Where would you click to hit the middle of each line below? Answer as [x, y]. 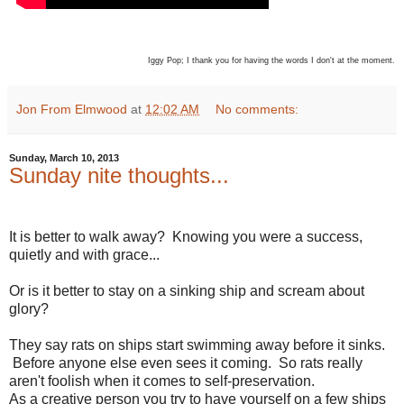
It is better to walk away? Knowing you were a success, [186, 236]
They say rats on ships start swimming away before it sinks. [197, 344]
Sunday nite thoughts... [119, 175]
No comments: [257, 109]
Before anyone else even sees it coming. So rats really [186, 363]
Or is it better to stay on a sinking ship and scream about [187, 290]
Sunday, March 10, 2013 [64, 158]
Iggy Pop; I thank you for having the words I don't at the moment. [271, 60]
